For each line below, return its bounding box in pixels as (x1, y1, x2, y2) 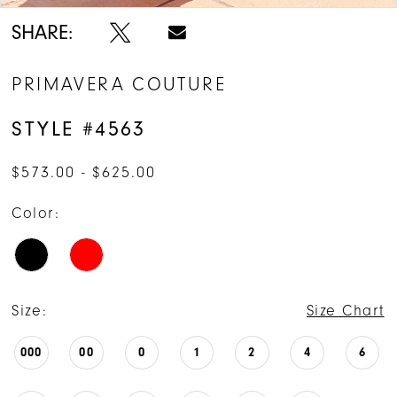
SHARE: (12, 19, 74, 44)
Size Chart (306, 300, 385, 319)
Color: (12, 204, 60, 222)
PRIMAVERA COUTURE (12, 74, 227, 96)
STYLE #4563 (12, 116, 146, 141)
